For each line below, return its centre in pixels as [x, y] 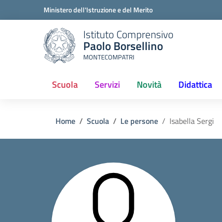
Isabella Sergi [192, 121]
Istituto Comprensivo [128, 34]
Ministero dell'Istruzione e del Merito [98, 10]
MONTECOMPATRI [109, 57]
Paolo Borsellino [123, 46]
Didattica [195, 84]
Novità [149, 84]
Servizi [107, 84]
